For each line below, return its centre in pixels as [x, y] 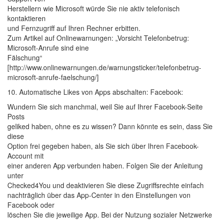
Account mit [26, 156]
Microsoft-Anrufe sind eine [48, 48]
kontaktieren [27, 18]
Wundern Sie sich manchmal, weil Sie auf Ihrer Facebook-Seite [105, 107]
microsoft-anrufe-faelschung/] [53, 77]
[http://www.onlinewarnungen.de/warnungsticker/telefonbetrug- [104, 67]
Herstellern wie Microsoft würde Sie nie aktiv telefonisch [94, 8]
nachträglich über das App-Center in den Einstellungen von [99, 195]
